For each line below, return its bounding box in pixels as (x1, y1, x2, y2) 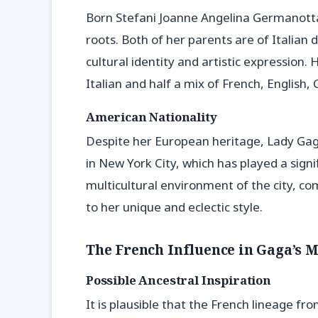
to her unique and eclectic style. (86, 199, 263, 216)
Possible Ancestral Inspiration (86, 271, 271, 288)
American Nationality (86, 108, 217, 125)
